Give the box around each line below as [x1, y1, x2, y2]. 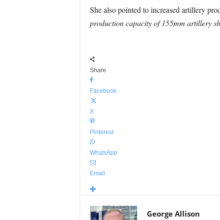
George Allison [146, 209, 200, 219]
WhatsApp [89, 149, 117, 156]
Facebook [89, 87, 116, 94]
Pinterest [89, 129, 113, 136]
